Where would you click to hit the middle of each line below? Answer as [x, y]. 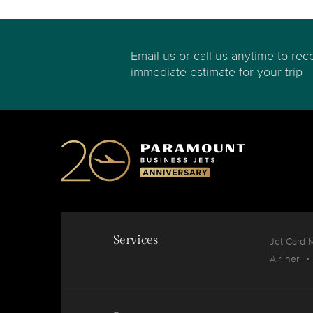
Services [136, 240]
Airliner [284, 259]
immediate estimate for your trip [216, 72]
